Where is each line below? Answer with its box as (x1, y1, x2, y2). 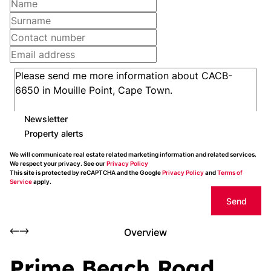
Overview (123, 226, 167, 238)
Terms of (217, 169, 243, 176)
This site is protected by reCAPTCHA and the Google (10, 169, 162, 176)
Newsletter (24, 113, 68, 124)
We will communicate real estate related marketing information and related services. (10, 151, 256, 158)
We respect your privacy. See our (10, 160, 106, 167)
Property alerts (24, 128, 83, 139)
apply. (32, 178, 51, 185)
